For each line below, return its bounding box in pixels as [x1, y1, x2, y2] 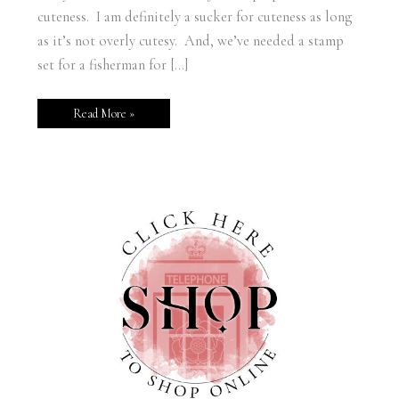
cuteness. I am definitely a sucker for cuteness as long [37, 7, 352, 26]
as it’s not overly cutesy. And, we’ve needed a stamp [37, 31, 344, 50]
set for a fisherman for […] [37, 55, 188, 74]
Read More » [72, 106, 134, 122]
